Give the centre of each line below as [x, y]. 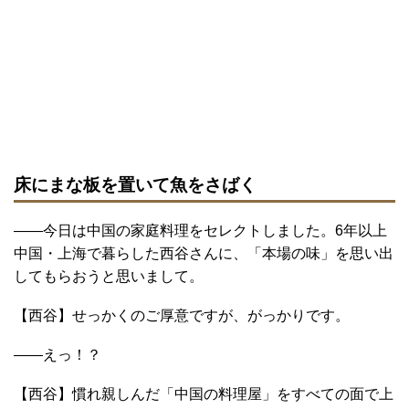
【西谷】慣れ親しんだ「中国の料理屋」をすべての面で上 [204, 393]
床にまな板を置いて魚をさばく [135, 184]
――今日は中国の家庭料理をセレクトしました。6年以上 [200, 230]
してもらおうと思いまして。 [109, 276]
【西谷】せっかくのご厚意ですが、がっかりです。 [182, 315]
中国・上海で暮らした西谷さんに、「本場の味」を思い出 [204, 253]
